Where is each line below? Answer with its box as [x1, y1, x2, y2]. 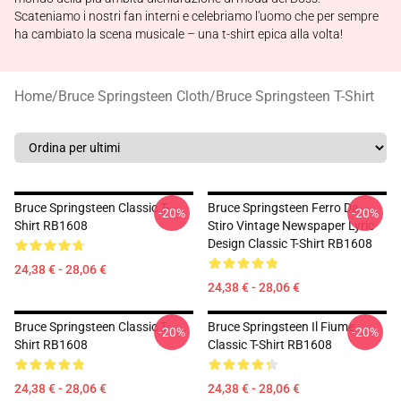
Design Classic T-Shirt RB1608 [208, 236, 372, 251]
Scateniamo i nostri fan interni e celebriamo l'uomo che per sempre [14, 9, 379, 23]
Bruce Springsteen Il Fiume [208, 320, 354, 334]
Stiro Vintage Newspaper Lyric [208, 218, 374, 233]
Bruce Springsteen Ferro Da [208, 200, 359, 215]
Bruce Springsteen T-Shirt [216, 88, 374, 105]
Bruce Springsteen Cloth [58, 88, 209, 105]
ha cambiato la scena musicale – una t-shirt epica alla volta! [14, 27, 343, 41]
